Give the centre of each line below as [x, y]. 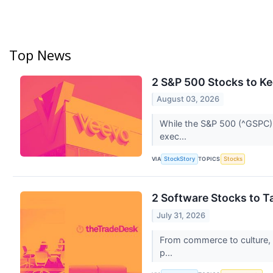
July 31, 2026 [181, 215]
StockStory [180, 159]
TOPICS [209, 158]
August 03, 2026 [188, 99]
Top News [40, 55]
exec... [174, 136]
